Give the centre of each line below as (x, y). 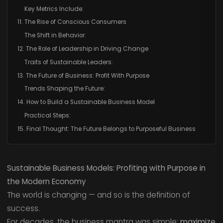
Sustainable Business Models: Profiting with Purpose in (106, 168)
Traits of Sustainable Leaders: (68, 62)
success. (23, 209)
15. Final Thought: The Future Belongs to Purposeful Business (106, 129)
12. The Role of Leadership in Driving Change (83, 49)
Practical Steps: (47, 115)
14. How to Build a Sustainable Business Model (86, 102)
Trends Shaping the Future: (64, 89)
